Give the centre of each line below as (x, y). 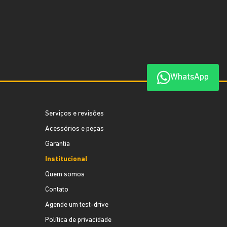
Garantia (58, 144)
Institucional (67, 159)
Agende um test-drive (77, 205)
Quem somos (65, 175)
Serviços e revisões (75, 114)
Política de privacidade (79, 220)
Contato (57, 190)
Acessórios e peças (75, 129)
